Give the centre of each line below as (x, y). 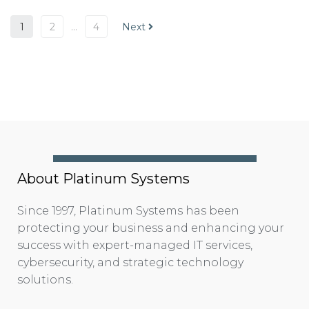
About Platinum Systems (103, 178)
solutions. (45, 279)
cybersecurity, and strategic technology (130, 262)
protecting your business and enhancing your (151, 228)
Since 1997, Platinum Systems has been (128, 210)
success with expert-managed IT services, (135, 245)
